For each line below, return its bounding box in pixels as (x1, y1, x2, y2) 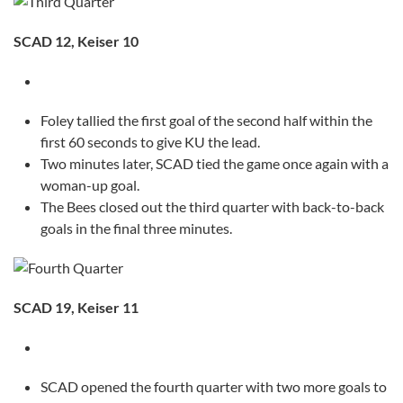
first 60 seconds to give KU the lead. (40, 133, 260, 151)
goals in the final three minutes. (40, 219, 232, 237)
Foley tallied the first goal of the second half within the (40, 112, 372, 130)
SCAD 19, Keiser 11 (13, 299, 139, 317)
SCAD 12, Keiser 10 (13, 32, 139, 50)
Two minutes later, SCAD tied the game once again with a (40, 155, 389, 173)
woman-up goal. (40, 176, 139, 194)
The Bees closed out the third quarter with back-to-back (40, 198, 384, 216)
